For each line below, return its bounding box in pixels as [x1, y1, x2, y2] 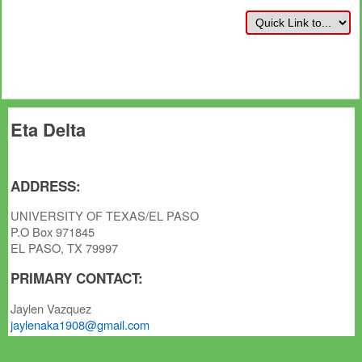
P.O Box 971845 [11, 223, 95, 241]
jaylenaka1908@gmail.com [11, 315, 150, 333]
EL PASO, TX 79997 [11, 239, 119, 257]
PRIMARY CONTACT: [11, 268, 144, 288]
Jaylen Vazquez [11, 299, 92, 317]
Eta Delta [11, 116, 86, 142]
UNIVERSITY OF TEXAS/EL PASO [11, 207, 200, 225]
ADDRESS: [11, 176, 82, 196]
